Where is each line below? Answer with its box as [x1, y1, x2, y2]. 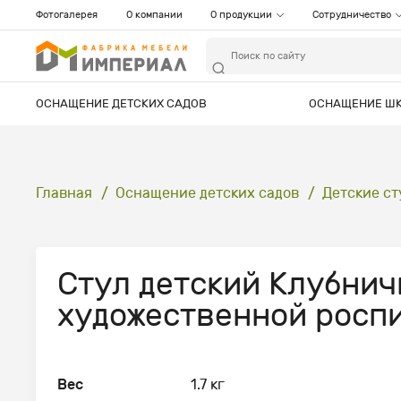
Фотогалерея [36, 9, 98, 21]
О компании [125, 9, 183, 21]
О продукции [210, 9, 272, 21]
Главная [36, 183, 92, 201]
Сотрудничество [311, 9, 391, 21]
